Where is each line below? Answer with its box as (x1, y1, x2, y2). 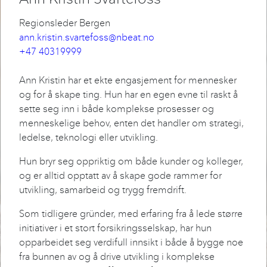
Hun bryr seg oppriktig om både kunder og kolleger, (19, 155, 243, 167)
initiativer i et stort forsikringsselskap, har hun (19, 222, 212, 234)
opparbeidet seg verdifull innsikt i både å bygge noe (19, 236, 243, 249)
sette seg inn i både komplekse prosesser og (19, 103, 214, 115)
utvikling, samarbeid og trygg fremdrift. (19, 184, 187, 196)
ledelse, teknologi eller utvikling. (19, 131, 158, 144)
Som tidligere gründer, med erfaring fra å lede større (19, 207, 243, 220)
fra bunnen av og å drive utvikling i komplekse (19, 250, 215, 263)
